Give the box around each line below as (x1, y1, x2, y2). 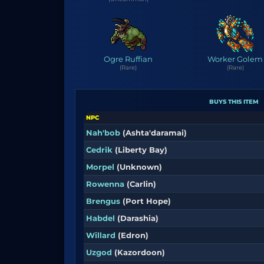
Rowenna (86, 179, 124, 189)
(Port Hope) (123, 196, 171, 206)
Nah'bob (86, 128, 120, 137)
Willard (86, 230, 115, 240)
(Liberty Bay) (115, 145, 167, 154)
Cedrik (86, 145, 113, 154)
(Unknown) (117, 162, 162, 171)
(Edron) (118, 230, 148, 240)
